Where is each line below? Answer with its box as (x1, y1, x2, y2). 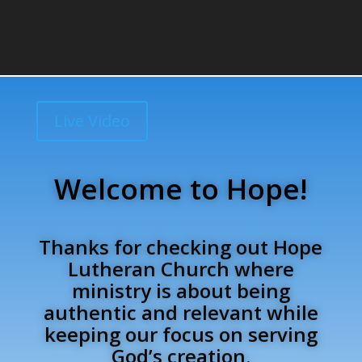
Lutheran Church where (67, 255, 294, 282)
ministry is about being (71, 277, 290, 304)
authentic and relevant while (43, 299, 318, 326)
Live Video (53, 110, 130, 132)
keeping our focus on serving (44, 321, 318, 347)
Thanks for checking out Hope (39, 234, 323, 260)
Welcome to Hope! (54, 170, 308, 208)
